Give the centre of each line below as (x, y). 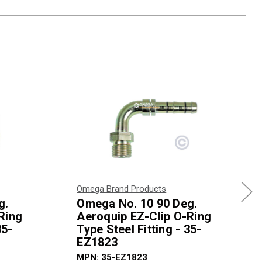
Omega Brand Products (122, 189)
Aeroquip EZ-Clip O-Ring (144, 217)
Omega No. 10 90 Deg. (137, 204)
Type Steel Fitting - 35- (139, 230)
